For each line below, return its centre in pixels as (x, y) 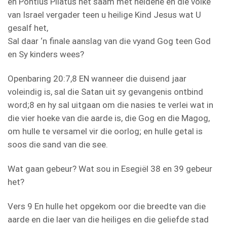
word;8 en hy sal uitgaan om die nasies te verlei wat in (110, 105)
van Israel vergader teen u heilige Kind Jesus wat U (104, 14)
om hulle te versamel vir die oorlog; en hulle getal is (105, 131)
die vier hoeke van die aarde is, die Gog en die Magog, (109, 118)
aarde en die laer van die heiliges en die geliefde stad (108, 219)
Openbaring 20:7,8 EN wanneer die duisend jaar (97, 78)
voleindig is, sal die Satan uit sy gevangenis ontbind (105, 91)
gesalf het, (28, 28)
